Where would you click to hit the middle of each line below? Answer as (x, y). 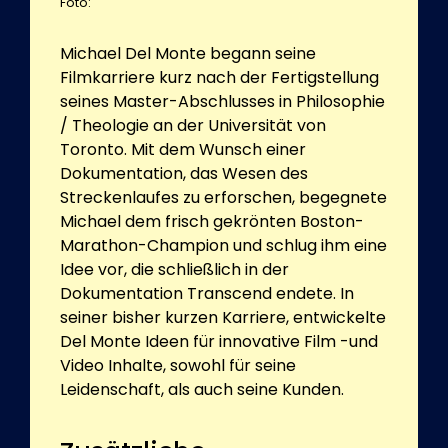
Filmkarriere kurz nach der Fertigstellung (219, 77)
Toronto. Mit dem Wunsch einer (183, 149)
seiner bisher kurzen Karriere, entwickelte (223, 317)
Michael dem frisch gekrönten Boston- (212, 221)
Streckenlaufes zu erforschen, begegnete (223, 197)
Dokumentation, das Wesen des (184, 173)
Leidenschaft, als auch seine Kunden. (202, 389)
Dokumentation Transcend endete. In (207, 293)
